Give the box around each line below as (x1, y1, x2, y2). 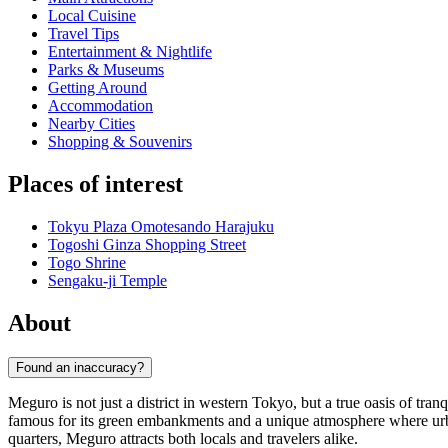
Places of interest (8, 171, 183, 198)
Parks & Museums (48, 61, 164, 79)
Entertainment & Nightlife (48, 43, 212, 61)
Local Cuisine (48, 7, 136, 25)
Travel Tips (48, 25, 119, 43)
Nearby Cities (48, 115, 135, 133)
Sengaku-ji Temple (48, 272, 167, 290)
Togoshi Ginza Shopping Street (48, 236, 246, 254)
